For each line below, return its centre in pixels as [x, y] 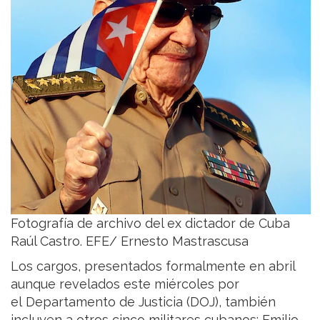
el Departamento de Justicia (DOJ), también [143, 301]
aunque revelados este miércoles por [125, 284]
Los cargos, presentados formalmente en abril [153, 266]
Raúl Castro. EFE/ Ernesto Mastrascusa [130, 241]
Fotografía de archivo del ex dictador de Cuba [150, 223]
